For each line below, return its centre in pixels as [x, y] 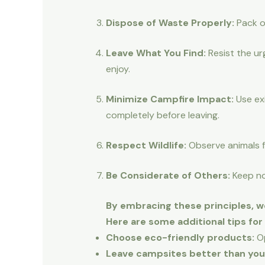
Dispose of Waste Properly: [170, 23]
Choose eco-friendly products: [180, 238]
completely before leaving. [162, 115]
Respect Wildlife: [146, 146]
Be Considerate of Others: [168, 176]
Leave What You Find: [156, 53]
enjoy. [118, 69]
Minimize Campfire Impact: [169, 99]
